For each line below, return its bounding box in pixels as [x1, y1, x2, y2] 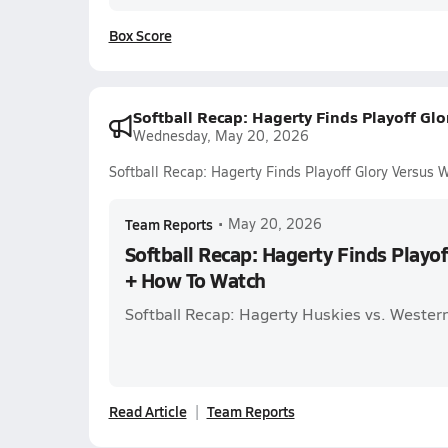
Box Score [108, 25, 172, 45]
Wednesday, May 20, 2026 [132, 126, 309, 145]
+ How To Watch [124, 266, 266, 294]
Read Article [108, 401, 187, 421]
